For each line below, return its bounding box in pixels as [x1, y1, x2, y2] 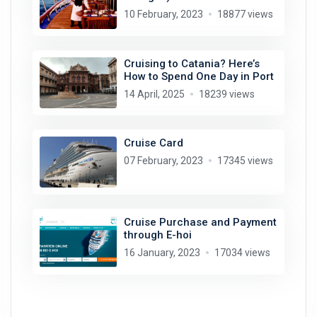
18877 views [217, 8, 273, 21]
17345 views [217, 155, 273, 166]
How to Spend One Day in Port [123, 69, 274, 83]
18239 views [198, 88, 255, 100]
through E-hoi [123, 229, 192, 242]
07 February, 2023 [123, 155, 203, 166]
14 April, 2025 [123, 88, 185, 100]
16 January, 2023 [123, 247, 200, 259]
